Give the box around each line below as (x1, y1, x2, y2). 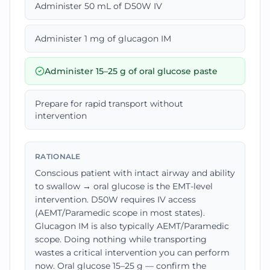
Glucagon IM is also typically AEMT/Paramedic (35, 221, 229, 231)
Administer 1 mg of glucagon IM (35, 33, 171, 44)
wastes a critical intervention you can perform (35, 247, 230, 258)
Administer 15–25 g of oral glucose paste (45, 66, 218, 77)
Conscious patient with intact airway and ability (35, 168, 235, 178)
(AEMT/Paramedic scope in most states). (35, 207, 205, 218)
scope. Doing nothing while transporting (35, 234, 207, 245)
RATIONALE (35, 152, 81, 161)
